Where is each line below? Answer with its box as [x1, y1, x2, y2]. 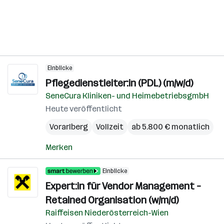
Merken [45, 142, 72, 152]
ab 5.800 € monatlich [131, 122, 209, 131]
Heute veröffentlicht [45, 104, 122, 113]
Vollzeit [96, 122, 123, 131]
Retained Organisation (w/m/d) [45, 194, 178, 206]
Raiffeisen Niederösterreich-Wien [45, 208, 168, 217]
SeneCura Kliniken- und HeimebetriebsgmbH [45, 91, 209, 100]
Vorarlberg [49, 122, 88, 131]
